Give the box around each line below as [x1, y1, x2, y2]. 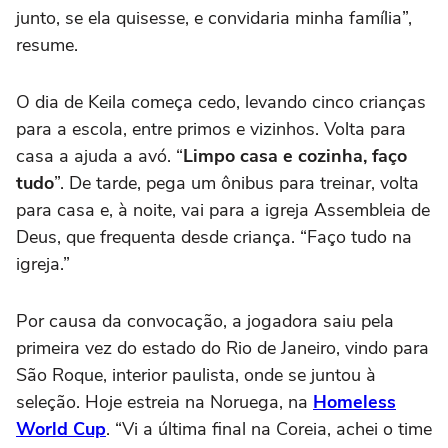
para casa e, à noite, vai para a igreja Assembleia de [16, 198, 430, 223]
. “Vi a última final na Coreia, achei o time [106, 417, 432, 442]
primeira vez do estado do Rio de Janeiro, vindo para [16, 336, 429, 361]
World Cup [16, 417, 106, 442]
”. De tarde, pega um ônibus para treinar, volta [54, 171, 419, 196]
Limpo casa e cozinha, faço [183, 144, 407, 169]
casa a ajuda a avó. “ [16, 144, 183, 169]
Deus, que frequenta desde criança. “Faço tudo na [16, 225, 412, 250]
